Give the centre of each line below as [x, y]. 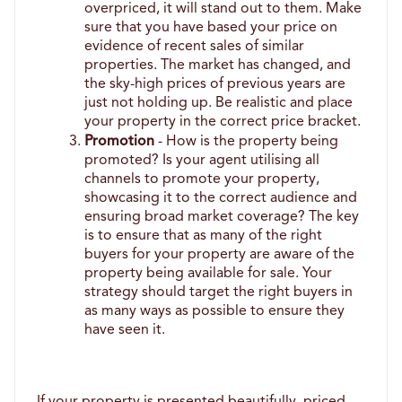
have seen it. [127, 330]
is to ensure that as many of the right [204, 236]
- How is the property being [247, 141]
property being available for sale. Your [209, 273]
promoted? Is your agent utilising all [202, 160]
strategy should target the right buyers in [219, 292]
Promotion [120, 141]
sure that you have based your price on [211, 27]
